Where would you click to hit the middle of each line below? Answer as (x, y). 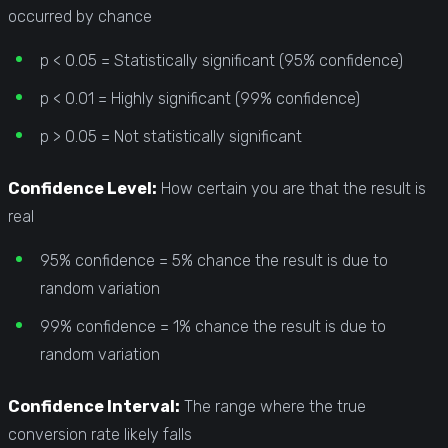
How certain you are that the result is (291, 188)
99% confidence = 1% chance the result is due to (213, 326)
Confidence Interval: (94, 406)
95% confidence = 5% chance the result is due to (214, 260)
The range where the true (273, 406)
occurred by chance (80, 16)
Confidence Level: (82, 188)
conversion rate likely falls (100, 434)
